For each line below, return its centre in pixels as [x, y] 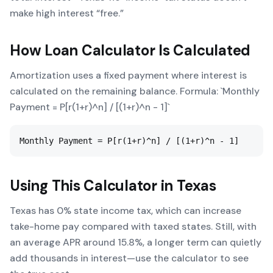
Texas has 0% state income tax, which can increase [126, 211]
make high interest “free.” [67, 13]
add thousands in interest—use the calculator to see [129, 258]
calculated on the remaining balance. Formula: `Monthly [135, 91]
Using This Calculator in [93, 186]
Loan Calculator [100, 50]
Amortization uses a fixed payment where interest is [128, 75]
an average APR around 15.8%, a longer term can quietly [136, 242]
